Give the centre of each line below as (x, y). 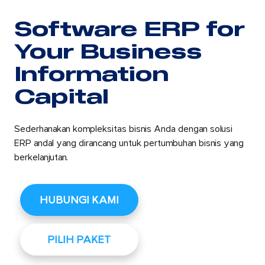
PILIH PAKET (79, 240)
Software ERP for (129, 29)
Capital (61, 96)
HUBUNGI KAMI (79, 200)
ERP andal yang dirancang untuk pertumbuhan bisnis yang (129, 143)
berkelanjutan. (41, 158)
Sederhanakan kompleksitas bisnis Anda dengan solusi (123, 129)
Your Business (108, 51)
